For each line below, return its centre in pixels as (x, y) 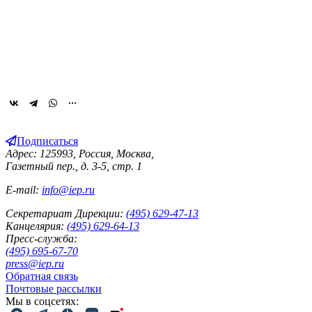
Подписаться (47, 141)
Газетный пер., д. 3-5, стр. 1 (74, 166)
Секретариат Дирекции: (64, 213)
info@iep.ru (68, 189)
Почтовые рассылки (54, 288)
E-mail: (24, 189)
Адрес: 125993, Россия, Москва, (80, 153)
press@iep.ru (35, 263)
